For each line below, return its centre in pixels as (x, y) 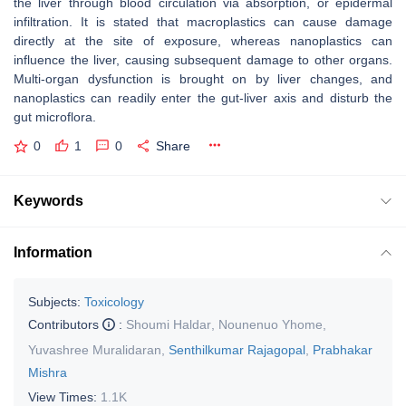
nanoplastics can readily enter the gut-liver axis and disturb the (203, 98)
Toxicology (114, 301)
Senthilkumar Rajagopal (237, 349)
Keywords (48, 200)
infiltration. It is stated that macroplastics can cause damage (203, 22)
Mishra (48, 372)
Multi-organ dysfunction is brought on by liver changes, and (203, 79)
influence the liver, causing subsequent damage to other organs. (203, 60)
